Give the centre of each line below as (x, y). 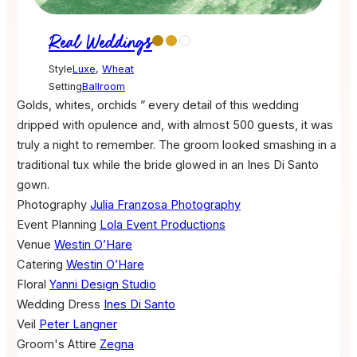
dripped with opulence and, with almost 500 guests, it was (175, 125)
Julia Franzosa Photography (165, 204)
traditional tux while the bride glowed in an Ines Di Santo (167, 165)
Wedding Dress (58, 304)
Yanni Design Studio (102, 284)
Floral (31, 284)
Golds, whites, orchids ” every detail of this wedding (157, 105)
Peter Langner (78, 324)
